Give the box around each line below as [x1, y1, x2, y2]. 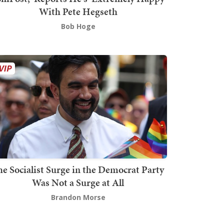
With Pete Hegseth [38, 4, 117, 19]
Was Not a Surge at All [32, 175, 124, 189]
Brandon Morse [50, 192, 105, 202]
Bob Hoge [60, 21, 95, 31]
